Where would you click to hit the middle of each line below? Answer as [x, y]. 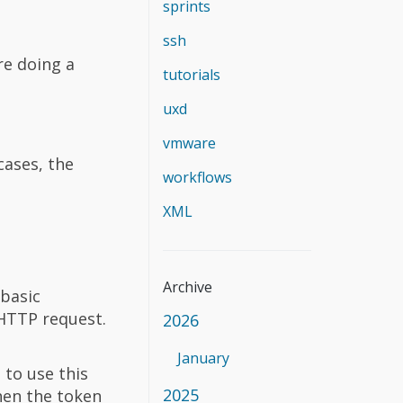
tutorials [192, 74]
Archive [188, 287]
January [203, 358]
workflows [197, 177]
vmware [189, 143]
